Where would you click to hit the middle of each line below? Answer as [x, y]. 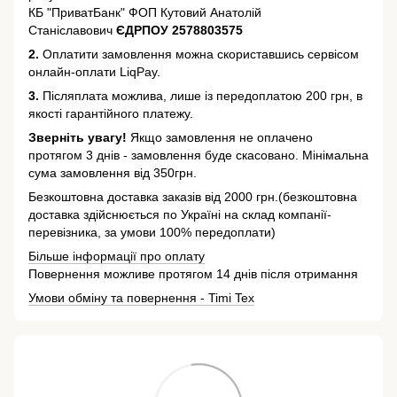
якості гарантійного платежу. [111, 114]
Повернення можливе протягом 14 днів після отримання [193, 274]
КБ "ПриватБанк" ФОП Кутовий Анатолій [145, 13]
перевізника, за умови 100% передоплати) [152, 233]
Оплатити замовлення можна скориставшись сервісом [201, 54]
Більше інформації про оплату [117, 257]
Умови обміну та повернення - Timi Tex [141, 298]
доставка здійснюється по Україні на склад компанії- [180, 215]
